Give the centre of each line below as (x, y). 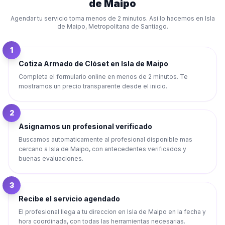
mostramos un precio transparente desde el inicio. (93, 86)
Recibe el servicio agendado (69, 199)
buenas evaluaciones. (51, 158)
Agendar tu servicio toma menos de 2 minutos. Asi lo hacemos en (107, 18)
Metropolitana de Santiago (127, 26)
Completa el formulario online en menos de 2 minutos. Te (103, 77)
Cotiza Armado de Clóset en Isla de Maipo (93, 64)
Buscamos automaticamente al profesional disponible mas (105, 139)
